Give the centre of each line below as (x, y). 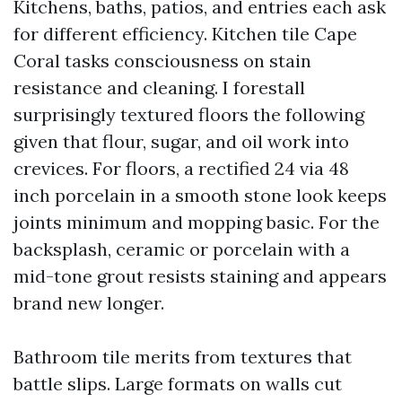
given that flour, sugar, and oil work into (181, 141)
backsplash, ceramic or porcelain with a (182, 249)
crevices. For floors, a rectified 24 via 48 (181, 168)
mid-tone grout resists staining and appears (200, 276)
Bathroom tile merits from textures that (183, 357)
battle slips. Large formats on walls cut (178, 384)
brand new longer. (89, 303)
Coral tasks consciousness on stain (162, 61)
